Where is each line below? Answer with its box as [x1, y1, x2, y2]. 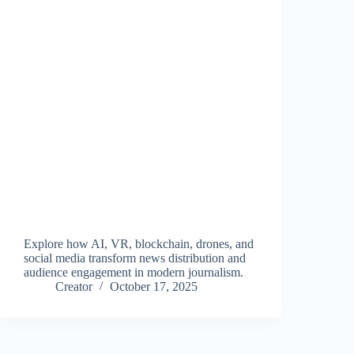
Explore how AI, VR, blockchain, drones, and [24, 237, 254, 251]
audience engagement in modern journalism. [24, 265, 243, 280]
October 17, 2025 [110, 280, 198, 294]
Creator [55, 280, 92, 294]
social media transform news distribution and [24, 251, 246, 265]
